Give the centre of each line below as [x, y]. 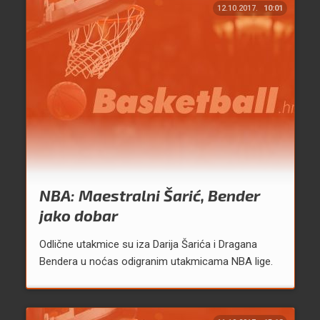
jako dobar [78, 215]
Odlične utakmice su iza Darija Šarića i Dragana [148, 245]
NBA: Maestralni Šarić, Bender [149, 195]
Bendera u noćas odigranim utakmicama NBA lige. [156, 262]
